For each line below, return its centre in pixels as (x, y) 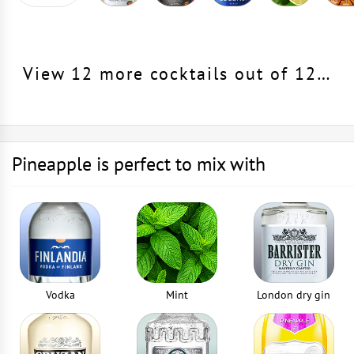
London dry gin (294, 295)
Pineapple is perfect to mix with (139, 164)
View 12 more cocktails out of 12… (177, 73)
